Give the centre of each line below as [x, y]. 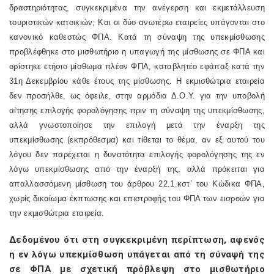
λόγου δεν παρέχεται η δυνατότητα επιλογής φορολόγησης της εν [137, 154]
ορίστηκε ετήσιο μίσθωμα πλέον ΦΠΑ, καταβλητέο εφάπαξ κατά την [137, 66]
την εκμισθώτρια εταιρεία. [57, 213]
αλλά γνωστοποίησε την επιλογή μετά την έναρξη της [137, 125]
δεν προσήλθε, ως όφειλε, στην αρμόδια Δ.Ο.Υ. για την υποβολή [137, 96]
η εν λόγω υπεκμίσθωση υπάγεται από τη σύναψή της [137, 254]
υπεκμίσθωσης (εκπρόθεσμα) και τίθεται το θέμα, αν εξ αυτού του [137, 140]
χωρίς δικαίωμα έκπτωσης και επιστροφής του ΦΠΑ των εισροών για [137, 198]
